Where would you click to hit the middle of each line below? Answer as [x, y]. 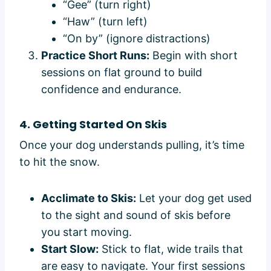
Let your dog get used [194, 198]
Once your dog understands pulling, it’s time [132, 145]
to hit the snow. [60, 162]
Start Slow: [70, 249]
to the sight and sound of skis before [136, 215]
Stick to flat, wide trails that [171, 249]
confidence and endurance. [111, 89]
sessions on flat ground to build [122, 72]
